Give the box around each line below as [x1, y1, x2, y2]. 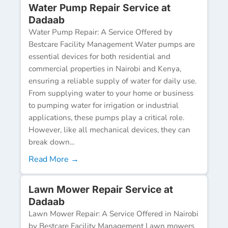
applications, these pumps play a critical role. [28, 112, 184, 123]
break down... [28, 136, 74, 147]
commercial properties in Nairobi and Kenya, [28, 63, 181, 74]
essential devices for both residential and [28, 51, 170, 62]
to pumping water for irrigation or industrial [28, 100, 179, 110]
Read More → [28, 153, 79, 165]
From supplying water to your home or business [28, 88, 193, 98]
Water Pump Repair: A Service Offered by [28, 26, 173, 37]
